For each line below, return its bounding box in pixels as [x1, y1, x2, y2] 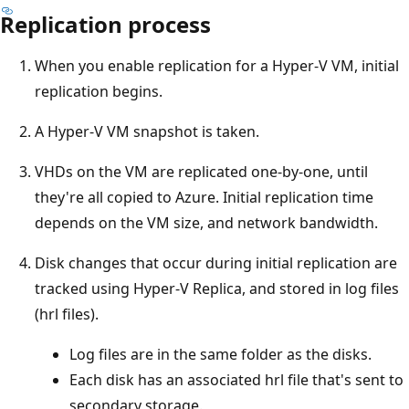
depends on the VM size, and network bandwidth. [35, 212, 378, 233]
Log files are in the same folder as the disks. [69, 343, 372, 364]
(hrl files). [35, 303, 99, 324]
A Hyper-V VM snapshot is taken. [35, 121, 259, 142]
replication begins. [35, 80, 163, 101]
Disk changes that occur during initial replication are [35, 252, 397, 273]
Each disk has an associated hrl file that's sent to [69, 369, 404, 390]
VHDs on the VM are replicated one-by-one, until [35, 161, 368, 182]
